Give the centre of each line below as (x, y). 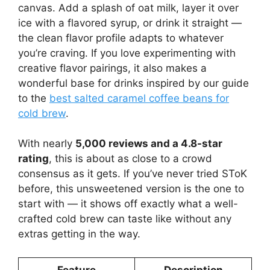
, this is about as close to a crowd (130, 159)
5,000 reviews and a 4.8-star (149, 144)
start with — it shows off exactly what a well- (128, 204)
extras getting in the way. (79, 234)
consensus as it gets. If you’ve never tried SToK (133, 174)
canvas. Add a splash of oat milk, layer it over (128, 8)
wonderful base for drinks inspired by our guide (133, 83)
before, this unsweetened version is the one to (131, 189)
